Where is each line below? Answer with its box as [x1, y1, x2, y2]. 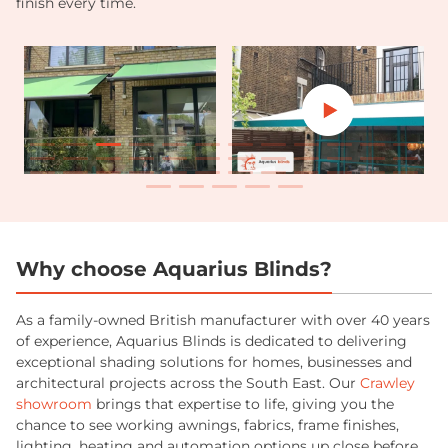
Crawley [360, 373, 415, 392]
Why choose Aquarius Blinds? [16, 256, 332, 281]
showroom [16, 394, 92, 413]
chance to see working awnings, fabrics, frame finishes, [16, 415, 399, 434]
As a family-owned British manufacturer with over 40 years [16, 310, 430, 329]
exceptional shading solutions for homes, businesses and [16, 352, 412, 371]
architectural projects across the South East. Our [16, 373, 360, 392]
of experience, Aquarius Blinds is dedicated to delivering [16, 331, 407, 350]
